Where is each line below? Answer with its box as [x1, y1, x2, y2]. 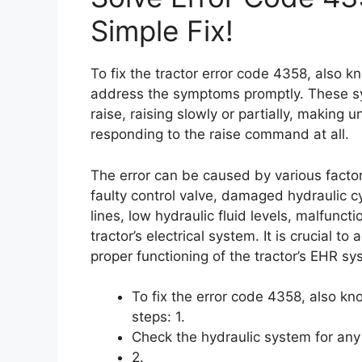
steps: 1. [132, 309, 185, 325]
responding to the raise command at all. [90, 126, 349, 142]
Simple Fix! [90, 14, 234, 48]
